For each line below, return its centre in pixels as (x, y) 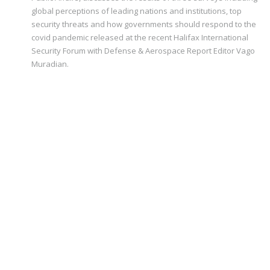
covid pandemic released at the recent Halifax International (140, 37)
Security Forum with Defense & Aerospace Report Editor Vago (143, 51)
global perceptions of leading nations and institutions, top (137, 11)
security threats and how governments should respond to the (144, 24)
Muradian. (50, 64)
